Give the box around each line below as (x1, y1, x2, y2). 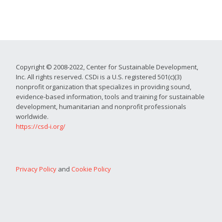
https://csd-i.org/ (16, 122, 65, 131)
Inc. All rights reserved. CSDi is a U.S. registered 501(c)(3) (16, 72, 181, 82)
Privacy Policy (16, 165, 56, 174)
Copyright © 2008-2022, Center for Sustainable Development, (16, 62, 198, 72)
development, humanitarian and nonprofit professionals (16, 102, 186, 111)
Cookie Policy (71, 165, 111, 174)
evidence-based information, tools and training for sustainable (16, 92, 205, 102)
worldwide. (16, 112, 49, 121)
